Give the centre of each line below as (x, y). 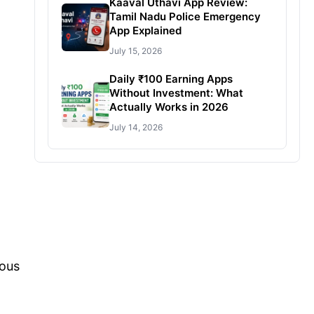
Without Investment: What (176, 93)
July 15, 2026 (135, 51)
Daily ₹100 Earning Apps (171, 79)
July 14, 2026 (136, 127)
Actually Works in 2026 (169, 107)
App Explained (145, 30)
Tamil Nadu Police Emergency (185, 16)
